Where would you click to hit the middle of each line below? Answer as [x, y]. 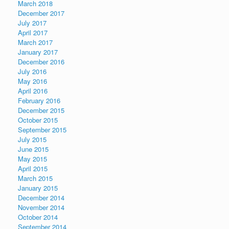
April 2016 [33, 91]
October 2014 [38, 217]
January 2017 [38, 52]
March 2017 [35, 42]
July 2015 [32, 139]
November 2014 [41, 207]
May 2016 [32, 81]
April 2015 [33, 168]
